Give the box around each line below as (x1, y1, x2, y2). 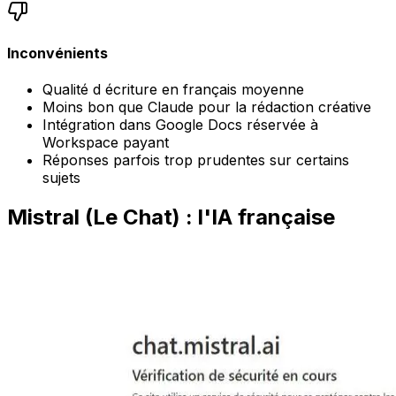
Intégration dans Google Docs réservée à (42, 116, 318, 134)
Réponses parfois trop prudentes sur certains (42, 151, 349, 170)
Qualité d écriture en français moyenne (42, 80, 304, 99)
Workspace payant (42, 133, 169, 152)
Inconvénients (7, 44, 108, 63)
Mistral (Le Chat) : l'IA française (7, 204, 335, 231)
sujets (42, 169, 80, 187)
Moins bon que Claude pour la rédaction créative (42, 98, 371, 117)
